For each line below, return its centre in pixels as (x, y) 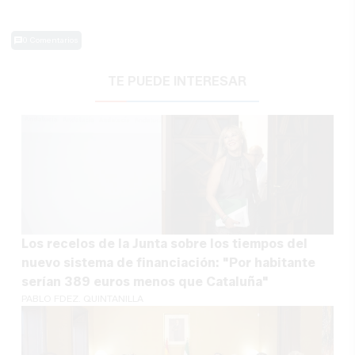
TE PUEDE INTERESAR (177, 81)
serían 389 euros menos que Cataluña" (145, 281)
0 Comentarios (51, 40)
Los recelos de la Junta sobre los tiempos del (165, 243)
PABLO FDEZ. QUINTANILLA (83, 298)
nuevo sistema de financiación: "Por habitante (169, 262)
